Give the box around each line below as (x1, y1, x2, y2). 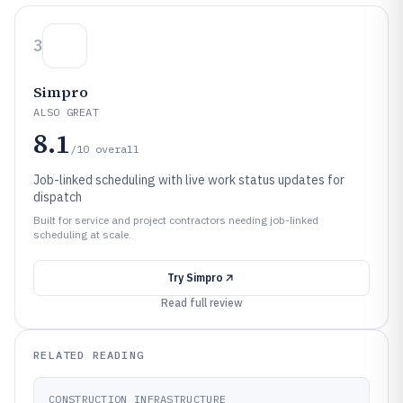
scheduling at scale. (33, 228, 131, 241)
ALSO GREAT (33, 105, 99, 119)
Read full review (160, 296, 243, 309)
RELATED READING (33, 348, 144, 362)
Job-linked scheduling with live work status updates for (33, 172, 345, 188)
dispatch (33, 189, 82, 205)
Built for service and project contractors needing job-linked (33, 213, 318, 227)
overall (95, 142, 139, 156)
